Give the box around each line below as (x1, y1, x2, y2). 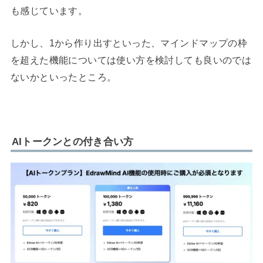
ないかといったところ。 (10, 72, 117, 83)
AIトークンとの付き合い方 (11, 135, 134, 147)
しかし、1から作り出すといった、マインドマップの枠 (10, 38, 248, 49)
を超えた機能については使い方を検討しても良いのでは (10, 55, 252, 66)
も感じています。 (10, 5, 88, 16)
